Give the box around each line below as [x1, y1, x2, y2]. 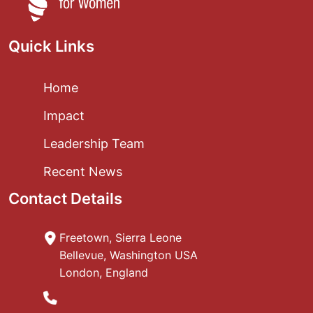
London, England [59, 265, 149, 279]
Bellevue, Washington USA [59, 247, 198, 262]
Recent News [43, 163, 122, 179]
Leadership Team [43, 136, 145, 151]
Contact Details [8, 189, 122, 208]
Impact [43, 108, 85, 123]
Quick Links [8, 36, 94, 55]
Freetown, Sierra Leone [59, 230, 182, 245]
